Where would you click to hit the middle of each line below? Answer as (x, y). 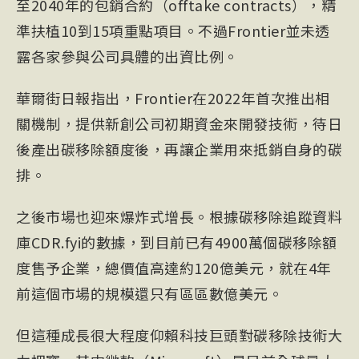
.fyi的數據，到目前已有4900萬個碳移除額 (199, 242)
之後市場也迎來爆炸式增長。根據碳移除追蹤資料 (179, 217)
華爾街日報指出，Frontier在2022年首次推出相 (173, 98)
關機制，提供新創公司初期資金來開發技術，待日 (179, 124)
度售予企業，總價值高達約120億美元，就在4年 (174, 268)
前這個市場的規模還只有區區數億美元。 (149, 294)
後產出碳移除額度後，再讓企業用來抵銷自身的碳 (179, 149)
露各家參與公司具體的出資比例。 (127, 56)
